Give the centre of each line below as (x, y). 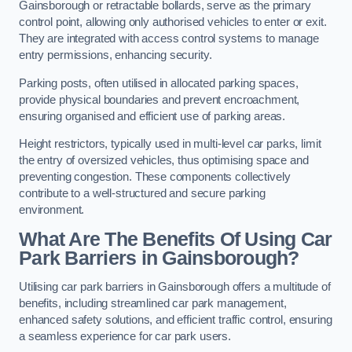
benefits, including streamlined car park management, (153, 304)
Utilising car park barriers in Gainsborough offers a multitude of (175, 287)
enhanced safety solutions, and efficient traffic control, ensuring (176, 320)
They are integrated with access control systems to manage (169, 39)
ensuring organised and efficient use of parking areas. (152, 116)
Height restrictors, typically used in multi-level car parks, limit (170, 144)
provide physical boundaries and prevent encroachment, (159, 99)
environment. (52, 210)
